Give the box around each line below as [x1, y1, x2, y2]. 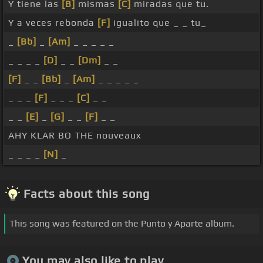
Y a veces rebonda [8, 17, 97, 29]
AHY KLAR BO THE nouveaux [8, 130, 141, 141]
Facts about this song [23, 187, 150, 201]
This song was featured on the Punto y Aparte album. [9, 218, 234, 230]
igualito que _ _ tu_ [110, 17, 207, 29]
